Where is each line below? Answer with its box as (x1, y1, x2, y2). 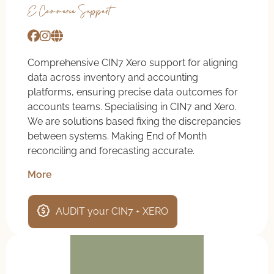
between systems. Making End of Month (28, 130, 207, 143)
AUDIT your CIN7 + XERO (56, 205, 168, 217)
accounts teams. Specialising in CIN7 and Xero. (28, 101, 237, 113)
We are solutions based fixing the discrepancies (28, 116, 241, 128)
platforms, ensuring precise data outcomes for (28, 86, 238, 98)
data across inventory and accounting (28, 72, 198, 84)
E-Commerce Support (28, 2, 111, 21)
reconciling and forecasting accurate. (28, 145, 194, 157)
